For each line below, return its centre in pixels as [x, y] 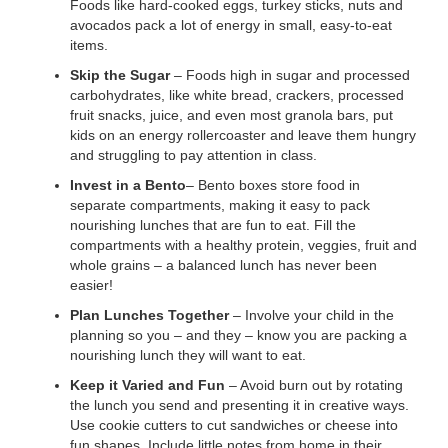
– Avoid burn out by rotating [316, 385]
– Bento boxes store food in [273, 185]
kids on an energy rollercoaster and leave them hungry [243, 135]
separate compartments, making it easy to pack [220, 205]
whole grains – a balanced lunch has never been [223, 265]
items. [89, 45]
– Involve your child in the [313, 315]
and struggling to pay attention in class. [193, 155]
